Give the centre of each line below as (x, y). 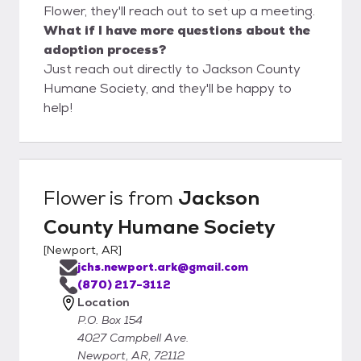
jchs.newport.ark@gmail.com (163, 266)
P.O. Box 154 (110, 320)
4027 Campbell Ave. (133, 337)
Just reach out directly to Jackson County (172, 68)
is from (141, 197)
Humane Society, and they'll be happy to (168, 88)
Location (104, 302)
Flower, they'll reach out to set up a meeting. (179, 10)
